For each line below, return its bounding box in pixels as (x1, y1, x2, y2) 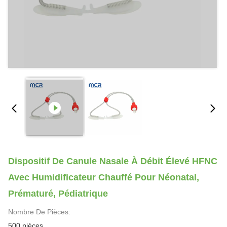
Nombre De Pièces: (8, 208, 70, 216)
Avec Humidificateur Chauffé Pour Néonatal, (8, 172, 199, 182)
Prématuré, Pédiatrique (8, 188, 108, 199)
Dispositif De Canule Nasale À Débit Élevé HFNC (8, 156, 217, 166)
